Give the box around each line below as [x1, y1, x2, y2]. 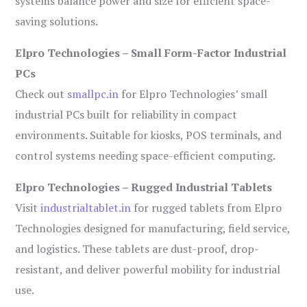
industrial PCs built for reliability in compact [15, 107, 238, 123]
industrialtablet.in [40, 200, 132, 216]
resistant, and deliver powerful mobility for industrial [15, 262, 281, 278]
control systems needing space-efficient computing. [15, 148, 276, 164]
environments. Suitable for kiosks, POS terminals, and [15, 127, 282, 143]
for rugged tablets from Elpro [131, 200, 282, 216]
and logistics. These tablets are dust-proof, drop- [15, 241, 260, 257]
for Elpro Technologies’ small [119, 86, 268, 102]
